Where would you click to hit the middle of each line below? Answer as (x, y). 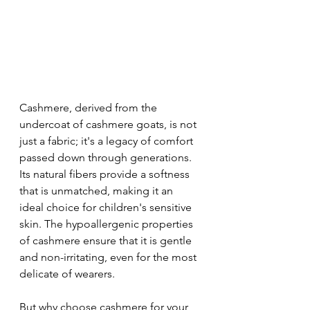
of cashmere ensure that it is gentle (107, 240)
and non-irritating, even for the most (109, 257)
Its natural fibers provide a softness (106, 174)
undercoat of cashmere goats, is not (109, 124)
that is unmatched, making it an (98, 190)
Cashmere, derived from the (90, 107)
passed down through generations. (107, 157)
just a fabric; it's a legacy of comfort (108, 140)
